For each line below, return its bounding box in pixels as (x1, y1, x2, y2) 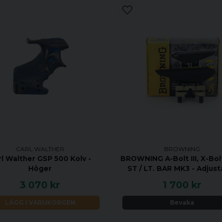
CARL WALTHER (15, 145, 64, 153)
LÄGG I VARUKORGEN (4, 199, 75, 207)
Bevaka (169, 199, 194, 207)
